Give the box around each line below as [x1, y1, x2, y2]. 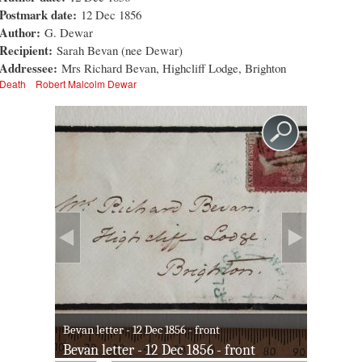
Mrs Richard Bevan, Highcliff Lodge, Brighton [61, 60, 286, 77]
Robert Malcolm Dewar [35, 77, 137, 91]
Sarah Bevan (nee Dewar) [57, 42, 183, 59]
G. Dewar [44, 24, 93, 41]
